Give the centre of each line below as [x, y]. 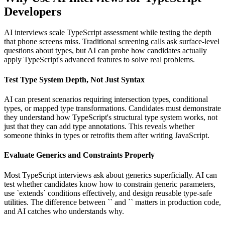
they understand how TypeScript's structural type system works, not [111, 117]
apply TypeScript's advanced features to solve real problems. [99, 60]
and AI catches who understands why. [64, 211]
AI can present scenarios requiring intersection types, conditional [106, 99]
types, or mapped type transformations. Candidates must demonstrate [113, 108]
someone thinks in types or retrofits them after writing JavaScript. [107, 135]
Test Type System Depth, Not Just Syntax [74, 79]
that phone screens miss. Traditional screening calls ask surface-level [112, 42]
